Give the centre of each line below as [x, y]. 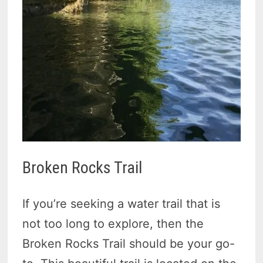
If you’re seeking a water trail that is [122, 204]
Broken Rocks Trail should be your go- [129, 244]
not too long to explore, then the [113, 224]
